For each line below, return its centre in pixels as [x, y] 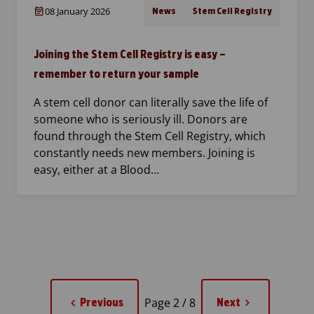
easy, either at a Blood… [96, 170]
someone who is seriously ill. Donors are [141, 120]
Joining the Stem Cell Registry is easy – [130, 55]
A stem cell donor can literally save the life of [151, 103]
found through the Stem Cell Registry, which [150, 136]
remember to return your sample [116, 74]
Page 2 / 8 [170, 303]
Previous [101, 303]
